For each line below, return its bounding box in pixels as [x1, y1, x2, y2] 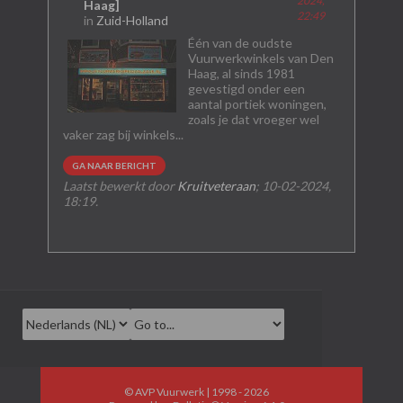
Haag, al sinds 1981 [187, 66, 295, 81]
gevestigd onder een [187, 81, 305, 96]
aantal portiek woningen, [187, 96, 327, 112]
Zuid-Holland [96, 13, 169, 28]
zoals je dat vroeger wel [187, 112, 319, 127]
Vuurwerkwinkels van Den [187, 50, 334, 66]
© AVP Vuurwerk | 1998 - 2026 [124, 385, 270, 399]
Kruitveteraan [176, 178, 255, 193]
